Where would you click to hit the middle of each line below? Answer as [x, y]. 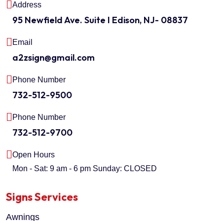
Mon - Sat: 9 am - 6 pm [53, 169]
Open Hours [34, 155]
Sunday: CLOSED [125, 169]
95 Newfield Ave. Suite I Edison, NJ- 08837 [100, 20]
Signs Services [42, 197]
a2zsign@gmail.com [54, 58]
